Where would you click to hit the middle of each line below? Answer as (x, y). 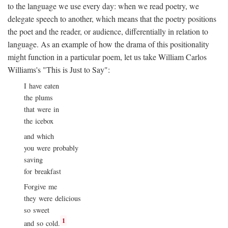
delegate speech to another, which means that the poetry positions (112, 19)
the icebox (39, 121)
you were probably (51, 148)
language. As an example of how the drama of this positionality (108, 44)
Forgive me (40, 187)
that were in (41, 109)
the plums (38, 97)
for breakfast (42, 172)
